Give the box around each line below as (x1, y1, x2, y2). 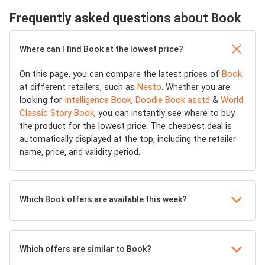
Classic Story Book (20, 107, 94, 118)
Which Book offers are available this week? (20, 194, 187, 204)
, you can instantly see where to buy (94, 107, 235, 118)
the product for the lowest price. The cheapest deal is (20, 120, 232, 131)
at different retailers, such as (20, 81, 137, 92)
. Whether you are (161, 81, 230, 92)
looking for (20, 94, 64, 105)
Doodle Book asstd (135, 94, 210, 105)
